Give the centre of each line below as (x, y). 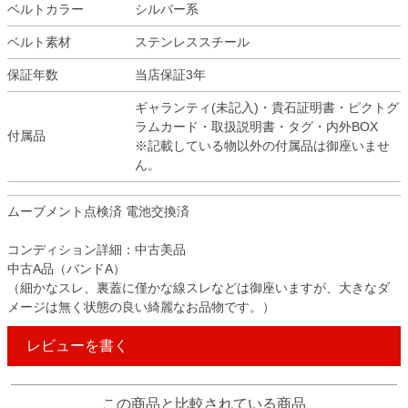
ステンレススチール (192, 42)
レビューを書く (77, 346)
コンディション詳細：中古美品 (97, 250)
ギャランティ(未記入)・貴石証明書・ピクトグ (267, 107)
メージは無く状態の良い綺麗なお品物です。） (141, 307)
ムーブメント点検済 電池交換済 (98, 211)
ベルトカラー (46, 9)
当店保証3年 (170, 75)
